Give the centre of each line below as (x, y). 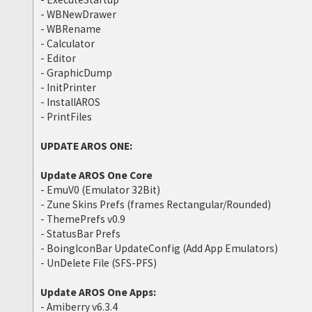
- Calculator (68, 44)
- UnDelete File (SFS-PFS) (99, 263)
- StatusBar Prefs (81, 234)
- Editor (58, 58)
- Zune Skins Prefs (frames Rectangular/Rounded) (156, 205)
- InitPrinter (69, 88)
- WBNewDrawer (79, 15)
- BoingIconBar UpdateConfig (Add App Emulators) (159, 249)
